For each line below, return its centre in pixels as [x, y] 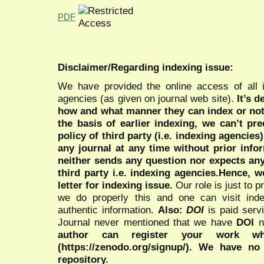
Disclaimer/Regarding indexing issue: [146, 67]
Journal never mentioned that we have [147, 222]
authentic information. [108, 209]
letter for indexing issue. [115, 185]
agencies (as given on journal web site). [147, 98]
